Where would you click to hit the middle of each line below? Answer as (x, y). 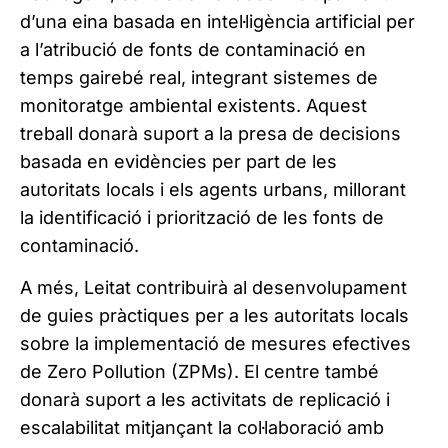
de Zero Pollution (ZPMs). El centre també (199, 371)
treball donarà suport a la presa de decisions (210, 133)
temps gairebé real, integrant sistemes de (199, 77)
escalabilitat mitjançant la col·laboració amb (202, 427)
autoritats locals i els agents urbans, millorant (213, 189)
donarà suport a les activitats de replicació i (205, 399)
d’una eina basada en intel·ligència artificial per (217, 21)
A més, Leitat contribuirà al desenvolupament (213, 287)
